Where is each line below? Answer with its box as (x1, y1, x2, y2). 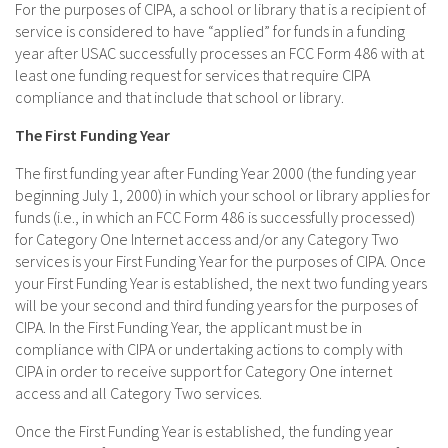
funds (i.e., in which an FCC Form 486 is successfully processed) (15, 207, 415, 228)
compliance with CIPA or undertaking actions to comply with (15, 339, 403, 360)
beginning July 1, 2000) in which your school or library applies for (15, 185, 430, 206)
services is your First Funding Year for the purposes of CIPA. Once (15, 251, 426, 272)
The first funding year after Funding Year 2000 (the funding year (15, 163, 416, 184)
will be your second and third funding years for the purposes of (15, 295, 418, 316)
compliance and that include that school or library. (15, 87, 344, 108)
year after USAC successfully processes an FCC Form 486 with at (15, 43, 424, 64)
